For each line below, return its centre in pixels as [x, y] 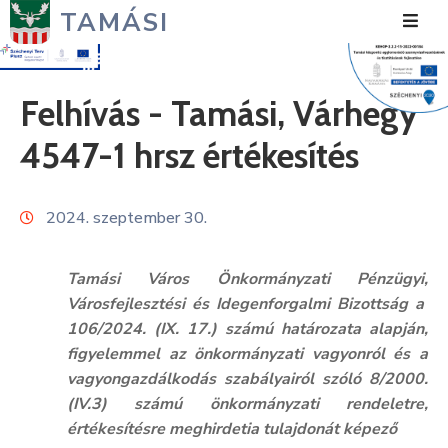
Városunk [49, 133]
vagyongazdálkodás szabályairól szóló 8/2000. [247, 379]
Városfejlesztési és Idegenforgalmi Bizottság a [247, 304]
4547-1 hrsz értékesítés [189, 155]
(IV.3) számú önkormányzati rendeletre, [247, 404]
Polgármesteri [66, 223]
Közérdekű [53, 292]
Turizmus [49, 337]
